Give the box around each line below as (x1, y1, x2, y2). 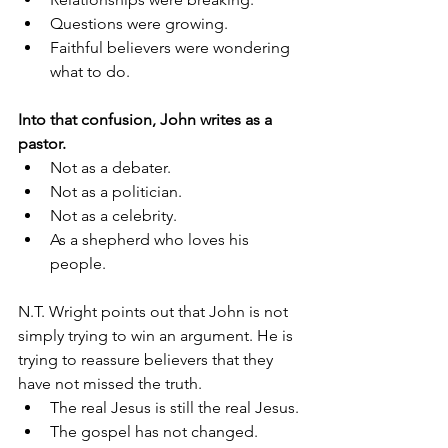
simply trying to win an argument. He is (18, 326, 297, 346)
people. (50, 254, 106, 274)
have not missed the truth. (18, 374, 202, 394)
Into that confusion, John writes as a (18, 110, 276, 130)
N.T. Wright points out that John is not (18, 302, 292, 322)
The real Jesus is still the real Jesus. (50, 398, 299, 418)
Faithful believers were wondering (50, 38, 294, 58)
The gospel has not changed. (50, 422, 258, 442)
